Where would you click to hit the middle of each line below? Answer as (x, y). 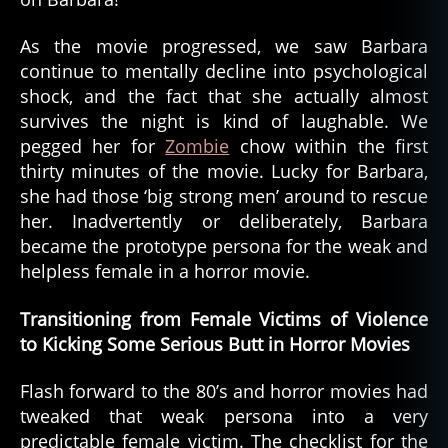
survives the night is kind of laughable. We (224, 121)
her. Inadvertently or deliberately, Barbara (224, 221)
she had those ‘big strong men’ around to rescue (224, 196)
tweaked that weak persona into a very (224, 416)
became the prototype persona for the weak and (224, 246)
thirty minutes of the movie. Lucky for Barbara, (224, 171)
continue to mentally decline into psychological (224, 71)
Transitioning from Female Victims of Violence (224, 318)
